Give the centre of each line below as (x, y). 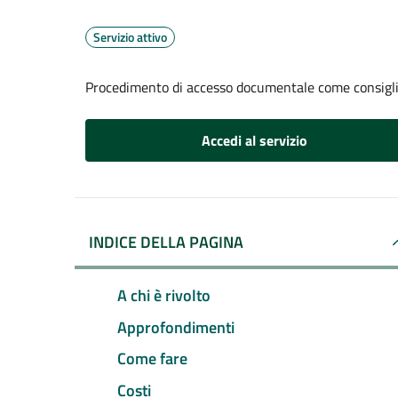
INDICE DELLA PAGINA (166, 242)
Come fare (152, 359)
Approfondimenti (176, 327)
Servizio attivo (130, 37)
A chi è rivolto (164, 295)
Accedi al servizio (254, 140)
